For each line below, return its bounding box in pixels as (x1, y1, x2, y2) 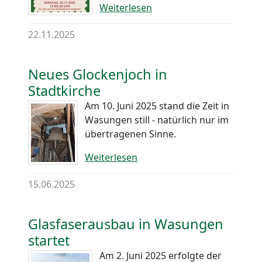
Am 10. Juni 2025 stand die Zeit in (85, 99, 229, 112)
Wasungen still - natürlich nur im (85, 113, 229, 126)
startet (28, 230, 70, 250)
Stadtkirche (28, 81, 101, 100)
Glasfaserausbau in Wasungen (28, 214, 223, 233)
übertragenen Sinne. (85, 127, 176, 140)
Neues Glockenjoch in (28, 64, 167, 84)
